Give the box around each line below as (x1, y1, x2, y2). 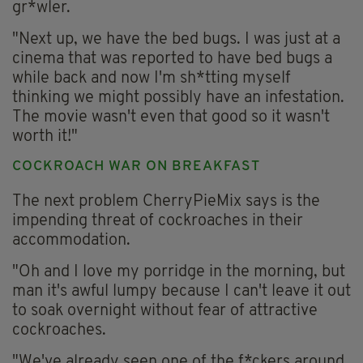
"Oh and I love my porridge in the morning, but (12, 264, 345, 281)
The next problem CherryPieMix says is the (12, 194, 320, 211)
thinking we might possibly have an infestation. (12, 90, 344, 107)
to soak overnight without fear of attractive (12, 303, 318, 320)
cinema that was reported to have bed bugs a (12, 51, 332, 68)
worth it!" (12, 129, 78, 146)
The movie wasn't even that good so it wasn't (12, 109, 330, 126)
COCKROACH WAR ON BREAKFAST (12, 160, 264, 174)
